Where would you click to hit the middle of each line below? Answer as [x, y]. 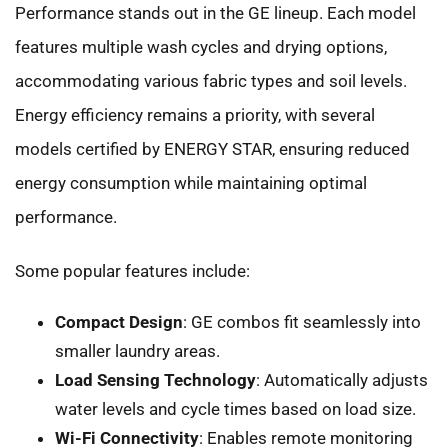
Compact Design [119, 321]
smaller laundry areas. [137, 350]
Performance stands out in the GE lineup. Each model [215, 12]
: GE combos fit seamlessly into [302, 321]
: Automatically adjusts [342, 379]
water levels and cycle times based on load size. [235, 408]
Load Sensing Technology [155, 379]
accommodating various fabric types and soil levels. [211, 80]
